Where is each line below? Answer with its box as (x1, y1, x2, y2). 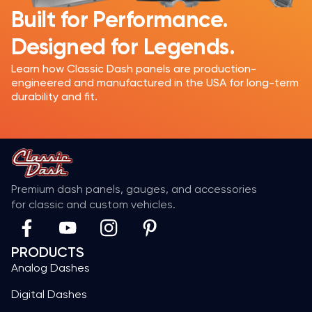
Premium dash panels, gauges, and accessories (11, 182, 257, 196)
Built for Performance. (11, 9, 228, 32)
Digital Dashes (11, 287, 87, 301)
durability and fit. (11, 89, 97, 103)
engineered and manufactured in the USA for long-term (11, 75, 299, 89)
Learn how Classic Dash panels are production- (11, 61, 256, 75)
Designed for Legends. (11, 36, 235, 59)
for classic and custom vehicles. (11, 197, 175, 211)
